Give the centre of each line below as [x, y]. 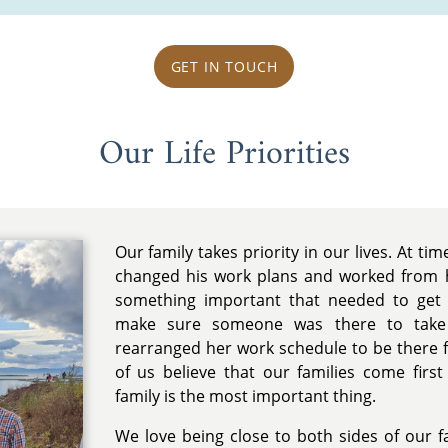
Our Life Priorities [224, 154]
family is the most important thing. [245, 396]
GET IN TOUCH [224, 67]
